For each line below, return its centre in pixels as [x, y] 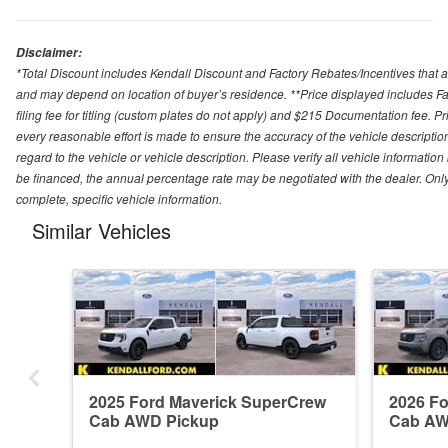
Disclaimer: [49, 52]
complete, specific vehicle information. [119, 198]
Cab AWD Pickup [154, 420]
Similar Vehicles [101, 230]
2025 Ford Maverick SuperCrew [207, 401]
